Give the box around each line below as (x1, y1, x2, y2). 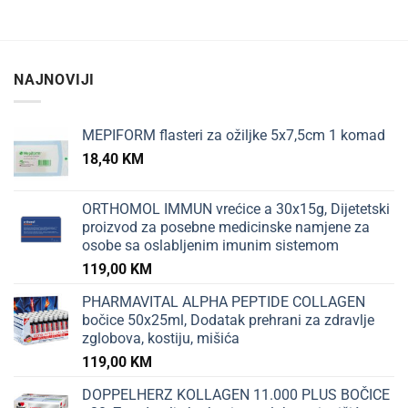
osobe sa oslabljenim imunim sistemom (82, 237, 339, 255)
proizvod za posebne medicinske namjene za (82, 219, 370, 237)
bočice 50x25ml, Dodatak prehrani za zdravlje (82, 311, 374, 330)
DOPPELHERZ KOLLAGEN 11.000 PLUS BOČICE (82, 386, 390, 404)
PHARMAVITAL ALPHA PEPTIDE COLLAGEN (82, 293, 365, 311)
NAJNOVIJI (14, 70, 96, 88)
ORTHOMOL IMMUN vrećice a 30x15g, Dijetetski (82, 200, 390, 219)
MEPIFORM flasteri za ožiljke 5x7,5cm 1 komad (82, 127, 385, 145)
